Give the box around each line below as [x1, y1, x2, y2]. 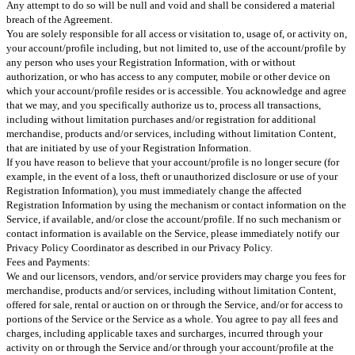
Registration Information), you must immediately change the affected [6, 184, 302, 197]
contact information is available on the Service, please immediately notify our [6, 227, 339, 239]
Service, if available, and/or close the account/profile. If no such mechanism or [6, 212, 341, 225]
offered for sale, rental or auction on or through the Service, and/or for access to [6, 298, 343, 311]
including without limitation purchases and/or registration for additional [6, 113, 316, 125]
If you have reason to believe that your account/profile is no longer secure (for [6, 155, 339, 168]
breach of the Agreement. [6, 13, 113, 25]
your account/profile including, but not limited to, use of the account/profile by [6, 41, 346, 54]
